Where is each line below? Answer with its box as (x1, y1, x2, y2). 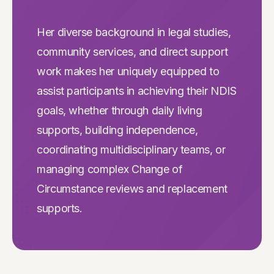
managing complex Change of (37, 162, 183, 176)
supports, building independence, (37, 123, 198, 136)
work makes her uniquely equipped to (37, 64, 220, 78)
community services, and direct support (37, 45, 228, 58)
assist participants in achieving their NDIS (37, 84, 237, 97)
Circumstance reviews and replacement (37, 182, 228, 195)
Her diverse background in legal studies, (37, 25, 231, 39)
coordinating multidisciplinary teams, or (37, 143, 226, 156)
